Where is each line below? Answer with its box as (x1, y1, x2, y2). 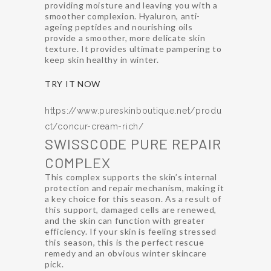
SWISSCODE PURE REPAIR (45, 134, 221, 152)
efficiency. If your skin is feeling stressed (45, 226, 217, 237)
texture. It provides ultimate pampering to (45, 43, 222, 54)
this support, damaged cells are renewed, (45, 204, 217, 215)
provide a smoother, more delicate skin (45, 32, 206, 43)
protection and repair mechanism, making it (45, 182, 224, 193)
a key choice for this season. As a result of (45, 193, 221, 204)
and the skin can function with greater (45, 215, 205, 226)
